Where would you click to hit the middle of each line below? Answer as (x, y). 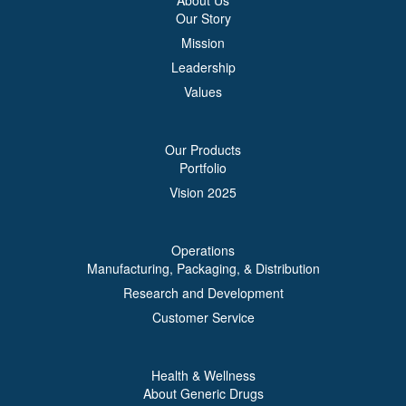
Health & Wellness (203, 375)
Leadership (203, 67)
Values (203, 92)
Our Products (203, 150)
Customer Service (203, 317)
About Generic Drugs (203, 393)
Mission (203, 43)
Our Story (203, 18)
